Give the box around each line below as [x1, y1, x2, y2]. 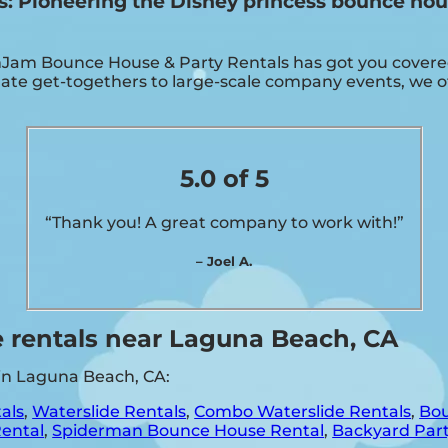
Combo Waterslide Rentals [194, 401, 412, 421]
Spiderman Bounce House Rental [52, 420, 325, 440]
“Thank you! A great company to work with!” [44, 213, 404, 233]
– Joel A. [196, 253, 252, 270]
